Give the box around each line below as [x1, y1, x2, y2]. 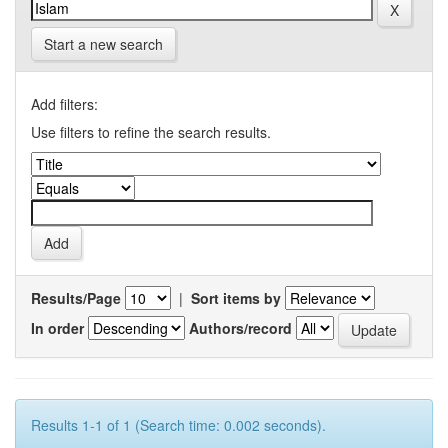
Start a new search [44, 34, 163, 54]
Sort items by [191, 288, 281, 308]
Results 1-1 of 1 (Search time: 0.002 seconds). [31, 415, 326, 435]
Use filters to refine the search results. [31, 122, 271, 142]
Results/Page [31, 288, 121, 308]
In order [31, 317, 84, 338]
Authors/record [189, 317, 292, 338]
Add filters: [31, 94, 98, 114]
